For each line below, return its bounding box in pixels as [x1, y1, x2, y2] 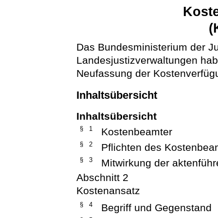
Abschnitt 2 [76, 172, 129, 183]
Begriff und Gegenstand [101, 202, 212, 214]
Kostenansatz [76, 185, 141, 197]
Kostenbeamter [101, 126, 173, 138]
